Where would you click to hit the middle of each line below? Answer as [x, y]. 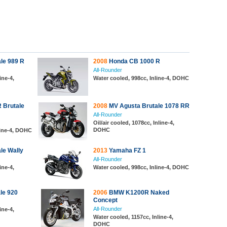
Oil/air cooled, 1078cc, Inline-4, [134, 123]
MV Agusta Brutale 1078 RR [148, 106]
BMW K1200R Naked [138, 193]
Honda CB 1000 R [134, 61]
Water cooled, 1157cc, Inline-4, [133, 217]
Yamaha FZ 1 [127, 150]
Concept [105, 200]
